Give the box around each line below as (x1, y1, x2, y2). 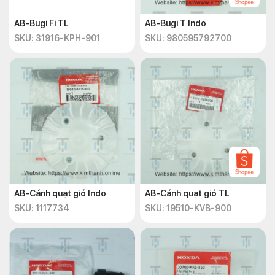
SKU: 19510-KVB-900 (145, 203, 231, 213)
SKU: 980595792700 (145, 33, 231, 43)
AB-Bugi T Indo (145, 18, 206, 28)
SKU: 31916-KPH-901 (14, 33, 100, 43)
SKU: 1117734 (14, 203, 69, 213)
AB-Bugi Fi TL (14, 18, 69, 28)
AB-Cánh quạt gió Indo (14, 188, 106, 198)
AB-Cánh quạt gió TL (145, 188, 230, 198)
